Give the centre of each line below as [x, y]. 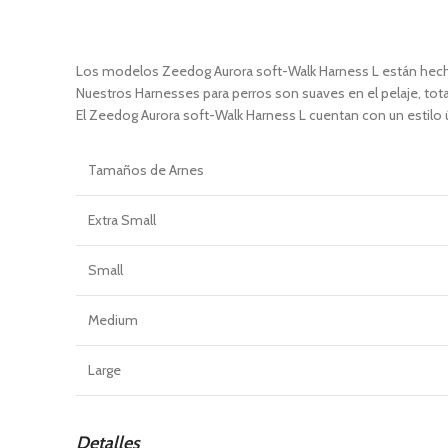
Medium [113, 320]
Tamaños [117, 170]
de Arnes [175, 170]
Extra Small [122, 220]
